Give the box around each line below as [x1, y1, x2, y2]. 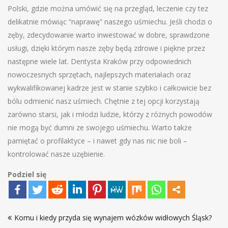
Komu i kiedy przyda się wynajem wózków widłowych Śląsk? [14, 212, 212, 222]
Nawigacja [7, 199, 65, 214]
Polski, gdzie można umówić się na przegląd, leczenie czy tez [8, 3, 208, 13]
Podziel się [8, 169, 46, 179]
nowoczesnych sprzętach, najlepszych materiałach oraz [8, 69, 191, 79]
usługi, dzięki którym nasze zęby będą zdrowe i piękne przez [8, 43, 205, 53]
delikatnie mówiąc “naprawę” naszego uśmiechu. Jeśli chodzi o [8, 16, 212, 26]
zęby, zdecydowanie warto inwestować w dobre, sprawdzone [8, 30, 210, 40]
